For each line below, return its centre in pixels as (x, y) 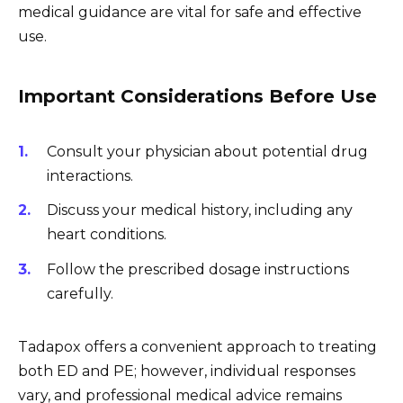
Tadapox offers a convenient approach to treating (197, 346)
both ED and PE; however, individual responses (187, 371)
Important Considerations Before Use (197, 96)
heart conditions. (107, 235)
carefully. (80, 293)
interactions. (90, 176)
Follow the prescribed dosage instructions (198, 269)
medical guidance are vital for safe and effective (190, 12)
